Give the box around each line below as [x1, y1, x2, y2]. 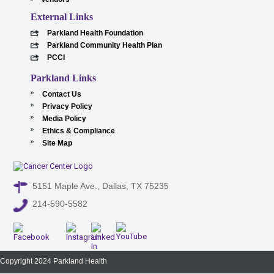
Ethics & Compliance [42, 127, 116, 135]
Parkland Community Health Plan [47, 41, 163, 50]
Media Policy [42, 114, 87, 123]
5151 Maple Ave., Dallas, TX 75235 [32, 181, 169, 191]
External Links [31, 12, 94, 22]
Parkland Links [31, 73, 97, 83]
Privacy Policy [42, 102, 93, 111]
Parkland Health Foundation [47, 29, 144, 37]
